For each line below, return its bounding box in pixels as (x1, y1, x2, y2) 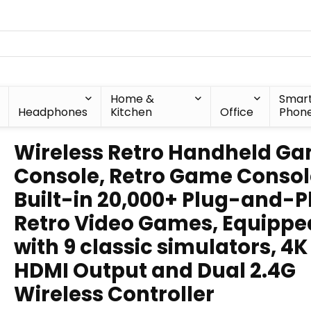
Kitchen (110, 104, 153, 120)
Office (220, 104, 254, 120)
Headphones (18, 104, 88, 120)
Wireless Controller (14, 280, 215, 308)
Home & (110, 91, 155, 107)
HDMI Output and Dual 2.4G (14, 257, 296, 285)
